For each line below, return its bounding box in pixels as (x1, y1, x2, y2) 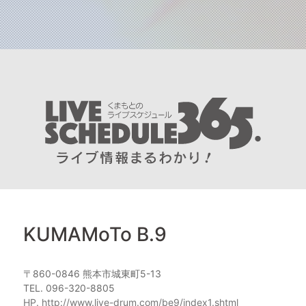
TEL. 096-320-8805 (23, 282, 115, 294)
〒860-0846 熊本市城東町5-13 (23, 268, 161, 280)
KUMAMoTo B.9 (23, 223, 167, 247)
